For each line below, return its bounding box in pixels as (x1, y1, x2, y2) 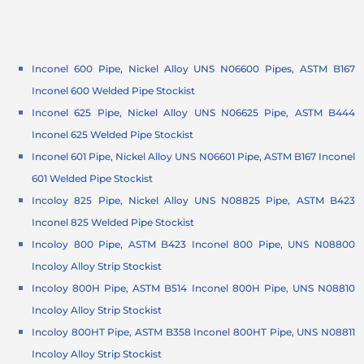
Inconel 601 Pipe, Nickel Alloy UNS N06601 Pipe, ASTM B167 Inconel (32, 150, 355, 163)
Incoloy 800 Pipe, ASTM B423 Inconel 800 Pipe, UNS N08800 (32, 238, 355, 251)
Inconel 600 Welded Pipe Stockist (32, 84, 196, 97)
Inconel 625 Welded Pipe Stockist (32, 128, 194, 141)
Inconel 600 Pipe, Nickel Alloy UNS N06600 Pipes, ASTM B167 (32, 63, 355, 76)
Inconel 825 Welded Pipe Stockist (32, 216, 195, 229)
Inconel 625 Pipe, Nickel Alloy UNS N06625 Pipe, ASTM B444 (32, 106, 355, 119)
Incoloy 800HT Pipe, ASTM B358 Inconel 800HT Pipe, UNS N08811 (32, 326, 355, 339)
